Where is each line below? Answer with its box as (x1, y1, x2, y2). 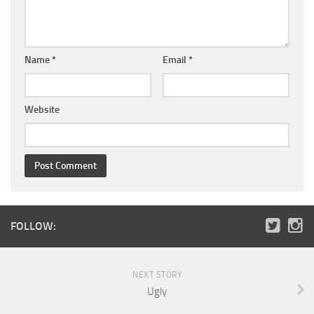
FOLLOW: (11, 219, 56, 233)
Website (25, 103, 60, 116)
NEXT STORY (132, 269, 182, 280)
